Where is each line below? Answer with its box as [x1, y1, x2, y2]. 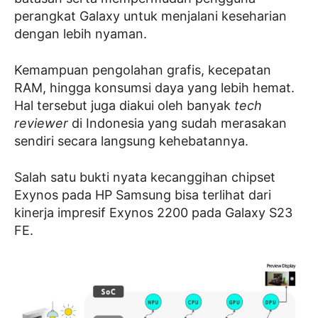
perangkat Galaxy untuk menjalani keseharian [14, 9, 287, 23]
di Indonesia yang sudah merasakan [68, 116, 287, 131]
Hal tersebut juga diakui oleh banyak [14, 98, 234, 113]
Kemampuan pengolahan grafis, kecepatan [14, 62, 271, 77]
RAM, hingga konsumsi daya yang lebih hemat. [14, 80, 295, 95]
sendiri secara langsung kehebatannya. [14, 133, 248, 148]
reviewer [14, 116, 68, 131]
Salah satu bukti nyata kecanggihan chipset [14, 170, 275, 185]
